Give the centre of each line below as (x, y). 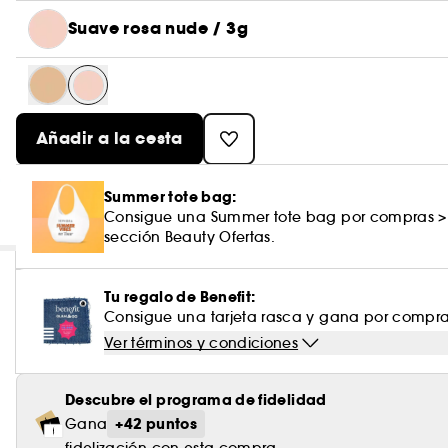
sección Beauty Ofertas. (190, 237)
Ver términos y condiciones (201, 343)
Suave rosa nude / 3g (158, 28)
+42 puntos (156, 424)
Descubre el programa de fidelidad (196, 400)
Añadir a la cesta (109, 138)
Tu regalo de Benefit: (180, 297)
